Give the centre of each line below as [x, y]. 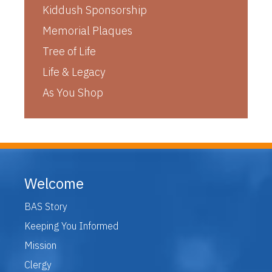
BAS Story [46, 206]
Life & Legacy [74, 72]
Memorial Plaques [87, 30]
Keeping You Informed [71, 226]
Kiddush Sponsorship [95, 10]
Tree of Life [69, 51]
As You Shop [73, 92]
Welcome [54, 183]
